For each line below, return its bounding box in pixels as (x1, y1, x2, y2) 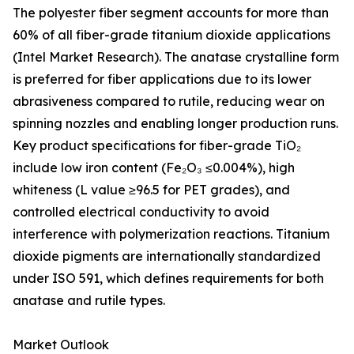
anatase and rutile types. (13, 292, 165, 309)
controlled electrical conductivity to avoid (13, 204, 269, 220)
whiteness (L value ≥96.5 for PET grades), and (13, 182, 290, 198)
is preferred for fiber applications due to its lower (13, 71, 311, 88)
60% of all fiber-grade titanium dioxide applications (13, 27, 330, 43)
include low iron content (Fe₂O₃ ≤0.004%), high (13, 160, 295, 176)
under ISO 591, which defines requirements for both (13, 270, 324, 287)
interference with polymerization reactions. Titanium (13, 226, 330, 243)
